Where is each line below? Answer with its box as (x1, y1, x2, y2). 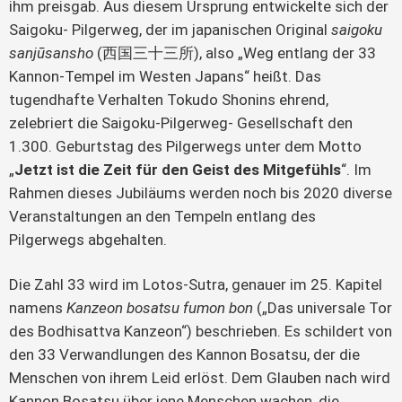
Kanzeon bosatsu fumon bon (66, 298, 253, 317)
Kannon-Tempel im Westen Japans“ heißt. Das (9, 66, 321, 85)
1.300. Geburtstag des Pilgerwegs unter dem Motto (9, 136, 362, 155)
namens (9, 298, 66, 317)
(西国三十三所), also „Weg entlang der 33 (93, 43, 376, 62)
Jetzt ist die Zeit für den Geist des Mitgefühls (14, 160, 341, 179)
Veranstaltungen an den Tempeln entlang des (9, 206, 316, 225)
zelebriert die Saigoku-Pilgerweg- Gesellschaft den (9, 113, 353, 132)
